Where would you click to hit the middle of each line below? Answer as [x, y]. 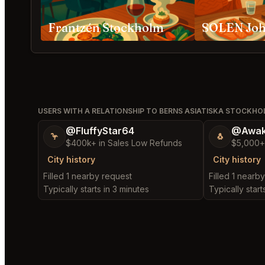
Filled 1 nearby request [88, 176]
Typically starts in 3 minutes [96, 189]
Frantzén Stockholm [106, 28]
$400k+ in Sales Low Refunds [124, 143]
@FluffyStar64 [100, 131]
